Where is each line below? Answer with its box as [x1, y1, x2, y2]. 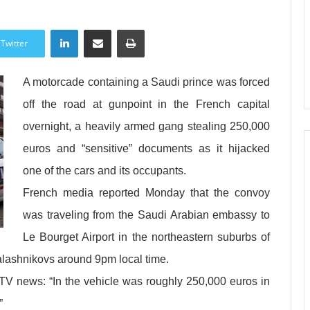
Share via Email [111, 23, 136, 35]
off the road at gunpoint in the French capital [23, 98, 270, 110]
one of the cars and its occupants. [23, 165, 186, 176]
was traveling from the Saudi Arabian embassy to [23, 209, 270, 221]
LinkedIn [77, 23, 116, 35]
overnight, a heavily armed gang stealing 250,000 [23, 120, 270, 132]
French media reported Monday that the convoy [23, 187, 270, 199]
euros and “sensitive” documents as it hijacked [23, 143, 270, 154]
